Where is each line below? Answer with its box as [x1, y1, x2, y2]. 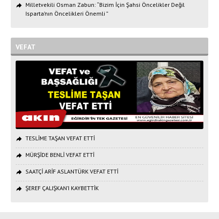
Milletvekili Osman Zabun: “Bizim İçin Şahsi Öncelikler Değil [25, 1, 185, 9]
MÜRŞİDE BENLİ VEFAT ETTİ [25, 151, 95, 159]
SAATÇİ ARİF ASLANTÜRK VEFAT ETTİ [25, 168, 119, 175]
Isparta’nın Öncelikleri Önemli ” [25, 10, 109, 18]
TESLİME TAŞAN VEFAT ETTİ [25, 134, 95, 142]
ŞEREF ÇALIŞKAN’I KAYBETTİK [25, 184, 99, 192]
